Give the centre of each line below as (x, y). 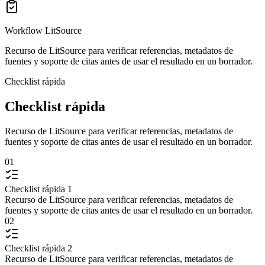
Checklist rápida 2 (38, 248)
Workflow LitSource (43, 30)
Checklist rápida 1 (38, 189)
